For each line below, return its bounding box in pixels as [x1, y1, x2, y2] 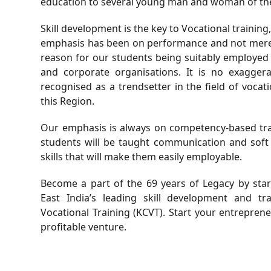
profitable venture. [41, 220, 127, 233]
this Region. [41, 94, 95, 108]
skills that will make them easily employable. [41, 150, 243, 163]
